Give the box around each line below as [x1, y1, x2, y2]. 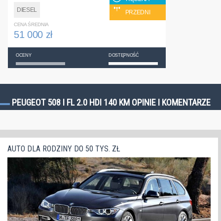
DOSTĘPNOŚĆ [109, 52, 139, 58]
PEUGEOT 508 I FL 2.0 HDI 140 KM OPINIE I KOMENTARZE [12, 97, 211, 108]
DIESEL [17, 6, 37, 13]
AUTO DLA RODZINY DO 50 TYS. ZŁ [7, 144, 120, 153]
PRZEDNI [125, 8, 150, 16]
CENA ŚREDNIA [14, 21, 49, 27]
